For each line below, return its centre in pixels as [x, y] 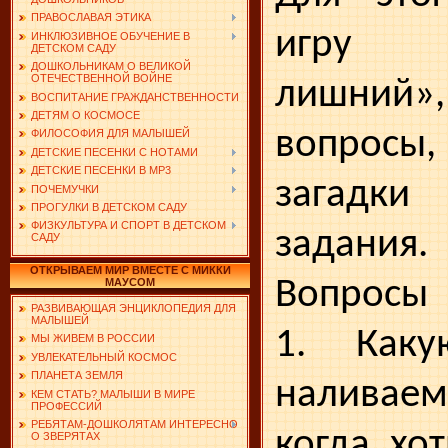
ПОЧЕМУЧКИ [65, 188]
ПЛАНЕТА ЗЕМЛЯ [77, 375]
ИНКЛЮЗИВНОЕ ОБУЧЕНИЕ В [110, 35]
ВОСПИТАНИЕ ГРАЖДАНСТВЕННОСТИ [135, 96]
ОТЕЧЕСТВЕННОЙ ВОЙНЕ [101, 78]
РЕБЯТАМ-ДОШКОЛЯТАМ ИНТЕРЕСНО [134, 423]
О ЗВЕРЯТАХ [65, 435]
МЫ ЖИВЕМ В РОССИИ [93, 338]
